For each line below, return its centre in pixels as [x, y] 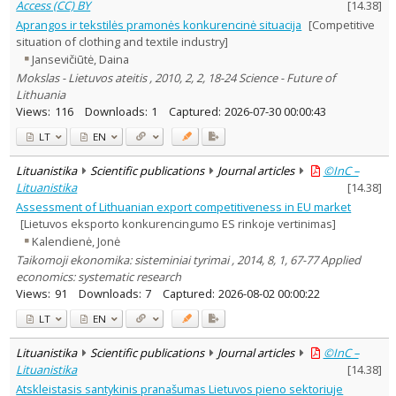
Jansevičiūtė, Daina [81, 60]
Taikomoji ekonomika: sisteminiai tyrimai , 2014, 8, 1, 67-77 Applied [189, 259]
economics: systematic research [99, 276]
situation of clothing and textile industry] [122, 41]
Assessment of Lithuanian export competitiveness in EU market [184, 206]
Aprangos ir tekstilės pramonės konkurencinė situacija [159, 24]
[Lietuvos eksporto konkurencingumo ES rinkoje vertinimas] [178, 223]
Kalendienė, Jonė [76, 242]
